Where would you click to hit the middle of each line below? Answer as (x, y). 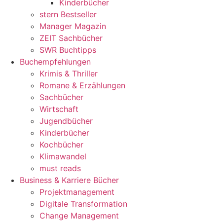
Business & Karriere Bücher (69, 180)
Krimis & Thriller (69, 74)
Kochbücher (61, 145)
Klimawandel (63, 156)
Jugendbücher (66, 121)
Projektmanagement (77, 192)
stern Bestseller (68, 14)
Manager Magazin (73, 26)
